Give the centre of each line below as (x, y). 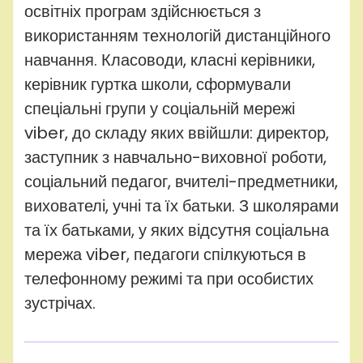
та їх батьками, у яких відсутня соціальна (177, 230)
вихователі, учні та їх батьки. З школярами (181, 205)
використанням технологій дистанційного (177, 35)
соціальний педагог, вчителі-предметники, (181, 181)
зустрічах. (64, 303)
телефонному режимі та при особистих (169, 278)
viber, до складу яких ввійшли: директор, (177, 132)
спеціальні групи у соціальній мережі (160, 108)
